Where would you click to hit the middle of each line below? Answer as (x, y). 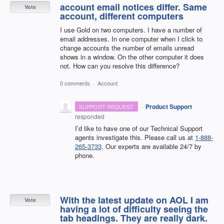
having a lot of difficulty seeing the (134, 209)
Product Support (168, 107)
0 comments (75, 83)
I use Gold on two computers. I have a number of (131, 30)
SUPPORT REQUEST (106, 107)
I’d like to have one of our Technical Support (139, 128)
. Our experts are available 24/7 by (151, 146)
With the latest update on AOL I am (134, 200)
